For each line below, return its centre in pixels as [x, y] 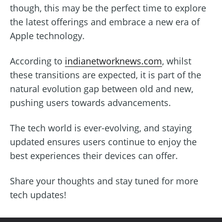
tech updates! [38, 194]
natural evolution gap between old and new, [102, 88]
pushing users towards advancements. [90, 102]
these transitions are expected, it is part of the [106, 75]
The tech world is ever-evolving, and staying [101, 128]
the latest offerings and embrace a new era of [105, 22]
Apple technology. [47, 35]
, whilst [177, 61]
